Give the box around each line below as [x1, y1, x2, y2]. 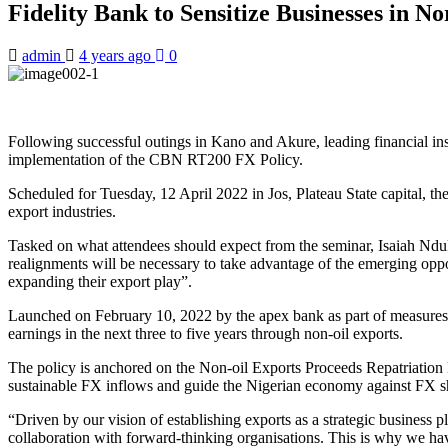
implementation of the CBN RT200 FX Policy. [8, 150, 303, 168]
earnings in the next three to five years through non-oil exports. [8, 324, 403, 342]
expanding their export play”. [8, 272, 192, 290]
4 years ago [79, 46, 155, 64]
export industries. [8, 202, 116, 220]
